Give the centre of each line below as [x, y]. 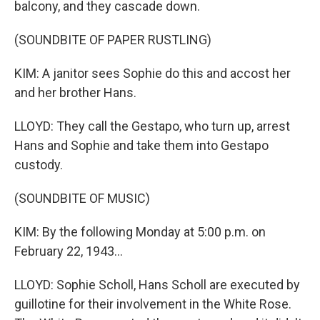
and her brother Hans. [75, 92]
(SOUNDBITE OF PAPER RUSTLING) [113, 40]
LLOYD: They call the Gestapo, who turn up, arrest [152, 126]
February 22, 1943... [69, 251]
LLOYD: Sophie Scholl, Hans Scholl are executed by [157, 285]
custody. [39, 165]
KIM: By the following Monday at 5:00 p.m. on [140, 232]
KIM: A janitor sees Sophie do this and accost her [152, 73]
